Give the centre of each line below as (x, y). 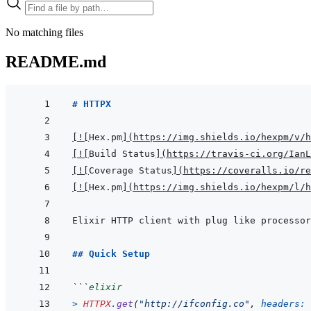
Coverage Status (131, 171)
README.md (56, 61)
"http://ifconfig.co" (194, 304)
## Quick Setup (111, 254)
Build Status (122, 154)
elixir (106, 287)
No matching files (44, 32)
